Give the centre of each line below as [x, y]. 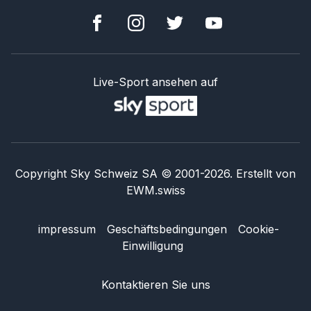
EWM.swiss [155, 191]
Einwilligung [153, 246]
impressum [67, 229]
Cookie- [258, 229]
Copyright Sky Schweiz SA [86, 174]
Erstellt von [266, 174]
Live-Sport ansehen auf [155, 82]
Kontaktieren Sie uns [155, 285]
